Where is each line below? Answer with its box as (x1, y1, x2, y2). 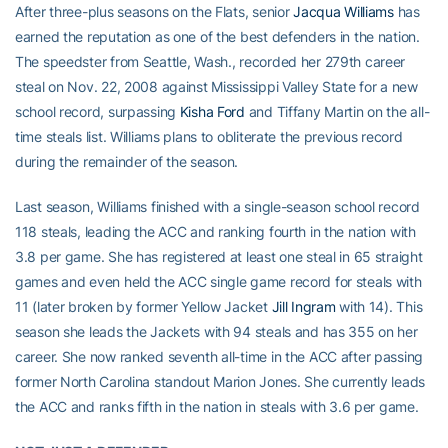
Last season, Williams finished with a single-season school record (15, 198, 420, 216)
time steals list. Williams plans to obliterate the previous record (15, 128, 403, 146)
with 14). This (335, 298, 423, 316)
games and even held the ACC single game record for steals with (15, 273, 422, 291)
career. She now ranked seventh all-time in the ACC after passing (15, 348, 424, 366)
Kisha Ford (179, 103, 245, 121)
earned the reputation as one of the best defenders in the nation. (15, 28, 420, 46)
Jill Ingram (271, 298, 336, 316)
